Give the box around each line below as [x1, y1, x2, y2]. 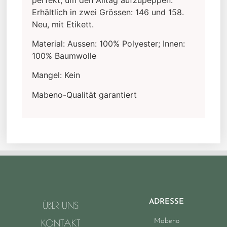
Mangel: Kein [32, 70, 81, 81]
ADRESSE [149, 198, 184, 206]
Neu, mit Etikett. [32, 19, 94, 29]
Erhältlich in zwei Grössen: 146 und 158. [32, 7, 184, 17]
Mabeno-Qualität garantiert [32, 89, 137, 100]
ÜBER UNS [43, 200, 79, 211]
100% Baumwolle [32, 50, 97, 61]
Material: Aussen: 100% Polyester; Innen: [32, 38, 185, 49]
